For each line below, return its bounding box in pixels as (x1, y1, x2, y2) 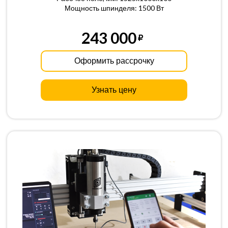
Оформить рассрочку (74, 56, 154, 65)
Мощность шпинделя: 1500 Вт (64, 4, 164, 12)
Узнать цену (92, 85, 136, 94)
